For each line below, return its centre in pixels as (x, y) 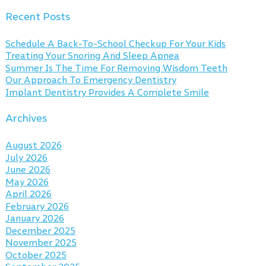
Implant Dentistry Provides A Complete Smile (107, 93)
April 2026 (28, 194)
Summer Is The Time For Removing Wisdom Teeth (116, 68)
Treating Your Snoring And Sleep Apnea (92, 56)
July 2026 (26, 158)
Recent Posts (37, 16)
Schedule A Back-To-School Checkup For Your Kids (115, 44)
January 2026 (34, 218)
